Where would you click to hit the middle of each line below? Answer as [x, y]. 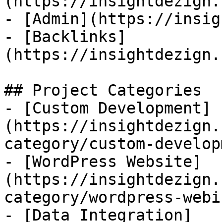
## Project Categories [103, 90]
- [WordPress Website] [103, 162]
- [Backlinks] [65, 37]
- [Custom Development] [108, 108]
